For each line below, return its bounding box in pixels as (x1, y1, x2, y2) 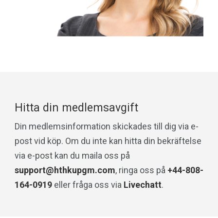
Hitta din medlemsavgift (15, 101, 138, 115)
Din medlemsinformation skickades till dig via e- (15, 121, 199, 132)
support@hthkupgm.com (15, 165, 115, 176)
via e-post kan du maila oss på (15, 150, 130, 161)
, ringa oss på (115, 165, 167, 176)
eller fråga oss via (52, 180, 124, 190)
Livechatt (124, 180, 162, 190)
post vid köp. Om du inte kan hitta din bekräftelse (15, 136, 201, 146)
